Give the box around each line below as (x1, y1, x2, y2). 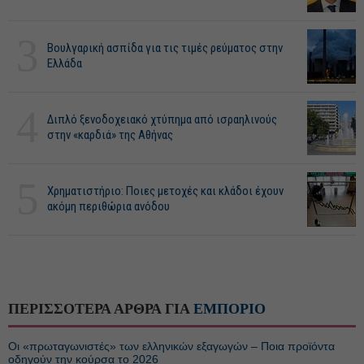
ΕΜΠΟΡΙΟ (193, 301, 266, 317)
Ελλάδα (47, 56, 82, 71)
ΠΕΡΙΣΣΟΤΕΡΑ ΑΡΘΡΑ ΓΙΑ (8, 301, 193, 317)
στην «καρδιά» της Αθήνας (47, 128, 173, 142)
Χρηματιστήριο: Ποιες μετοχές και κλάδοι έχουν (47, 184, 284, 198)
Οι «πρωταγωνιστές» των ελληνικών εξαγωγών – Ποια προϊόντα (8, 340, 335, 353)
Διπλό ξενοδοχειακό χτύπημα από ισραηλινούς (47, 112, 277, 127)
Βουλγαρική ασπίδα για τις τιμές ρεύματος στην (47, 41, 283, 55)
